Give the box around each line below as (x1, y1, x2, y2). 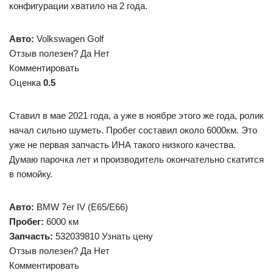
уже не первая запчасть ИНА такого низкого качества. (9, 140, 236, 150)
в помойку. (9, 169, 52, 179)
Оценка (9, 77, 43, 88)
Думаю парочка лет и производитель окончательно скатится (9, 154, 264, 165)
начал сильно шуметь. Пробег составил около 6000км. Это (9, 125, 257, 135)
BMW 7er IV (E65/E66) (34, 202, 128, 212)
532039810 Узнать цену (53, 231, 153, 241)
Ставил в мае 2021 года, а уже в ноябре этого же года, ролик (9, 110, 264, 121)
